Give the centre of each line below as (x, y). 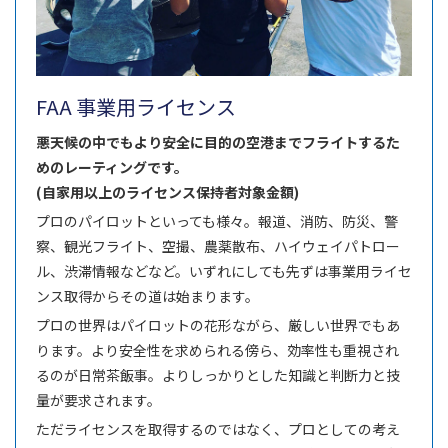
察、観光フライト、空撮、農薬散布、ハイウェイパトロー (218, 245)
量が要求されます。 (98, 399)
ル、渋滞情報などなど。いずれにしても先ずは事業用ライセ (224, 270)
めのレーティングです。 (112, 166)
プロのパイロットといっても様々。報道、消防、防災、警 (217, 220)
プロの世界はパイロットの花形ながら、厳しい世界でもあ (218, 324)
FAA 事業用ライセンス (136, 106)
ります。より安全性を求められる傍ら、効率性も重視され (217, 349)
